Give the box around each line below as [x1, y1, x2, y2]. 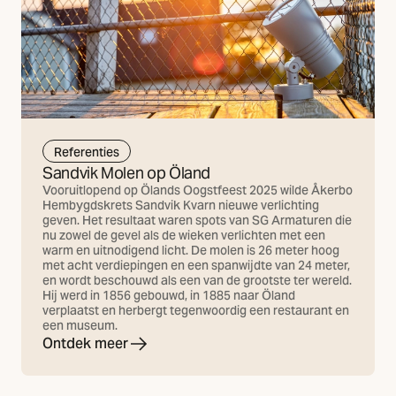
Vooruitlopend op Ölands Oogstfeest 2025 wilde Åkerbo [42, 182, 353, 199]
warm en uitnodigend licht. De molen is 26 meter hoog [42, 242, 339, 259]
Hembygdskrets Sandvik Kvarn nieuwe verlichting [42, 197, 319, 214]
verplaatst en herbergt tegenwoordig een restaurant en [42, 302, 349, 319]
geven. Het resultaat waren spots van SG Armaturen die [42, 212, 352, 229]
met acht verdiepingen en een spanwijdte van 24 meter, [42, 257, 350, 274]
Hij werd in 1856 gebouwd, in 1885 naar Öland [42, 287, 295, 304]
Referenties [54, 143, 119, 160]
